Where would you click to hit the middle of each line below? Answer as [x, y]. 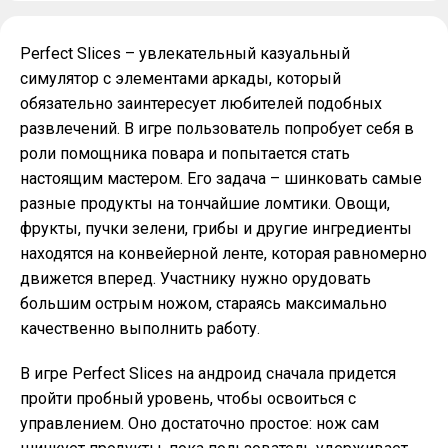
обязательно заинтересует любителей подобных [201, 103]
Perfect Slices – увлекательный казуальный [185, 53]
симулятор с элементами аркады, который [180, 78]
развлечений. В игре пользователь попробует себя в [217, 128]
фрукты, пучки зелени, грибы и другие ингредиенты [216, 228]
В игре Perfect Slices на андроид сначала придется [208, 373]
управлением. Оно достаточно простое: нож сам [199, 423]
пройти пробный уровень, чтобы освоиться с [188, 398]
